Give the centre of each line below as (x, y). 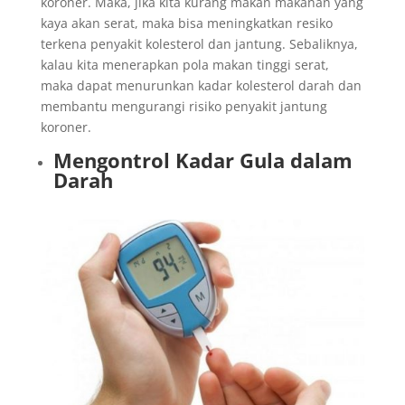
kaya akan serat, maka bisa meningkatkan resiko (186, 23)
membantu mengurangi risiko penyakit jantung (184, 106)
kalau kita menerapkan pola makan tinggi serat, (184, 64)
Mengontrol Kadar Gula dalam (202, 160)
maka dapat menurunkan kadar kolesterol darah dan (201, 85)
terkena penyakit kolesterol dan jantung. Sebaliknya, (199, 43)
